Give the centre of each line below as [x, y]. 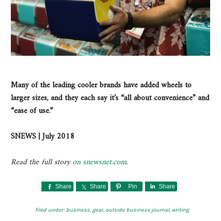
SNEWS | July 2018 [43, 137]
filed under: [50, 210]
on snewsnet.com [100, 163]
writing [180, 210]
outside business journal [137, 210]
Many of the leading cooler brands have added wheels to [101, 86]
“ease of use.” [32, 111]
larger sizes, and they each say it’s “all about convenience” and [110, 98]
